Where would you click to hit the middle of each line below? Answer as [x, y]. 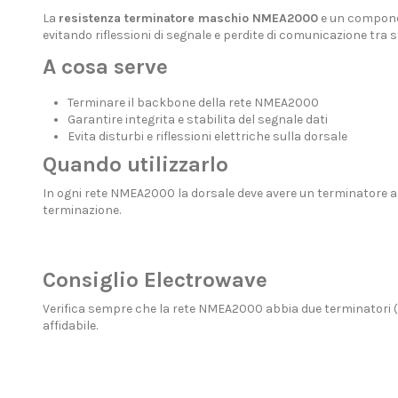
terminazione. [81, 211]
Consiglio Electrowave [155, 280]
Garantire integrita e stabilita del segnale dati [197, 119]
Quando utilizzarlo [135, 165]
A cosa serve [105, 66]
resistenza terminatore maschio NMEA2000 [188, 19]
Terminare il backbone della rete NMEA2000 [193, 102]
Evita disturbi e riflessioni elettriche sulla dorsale [207, 136]
